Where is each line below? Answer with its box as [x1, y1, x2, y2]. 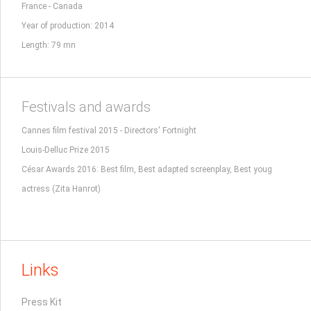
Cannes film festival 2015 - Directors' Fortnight [22, 126, 196, 135]
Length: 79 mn [22, 40, 76, 50]
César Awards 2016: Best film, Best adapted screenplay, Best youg [22, 165, 272, 174]
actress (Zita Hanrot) [22, 184, 101, 194]
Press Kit [22, 296, 62, 308]
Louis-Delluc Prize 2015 [22, 145, 110, 155]
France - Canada [22, 1, 83, 11]
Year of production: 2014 [22, 21, 114, 31]
